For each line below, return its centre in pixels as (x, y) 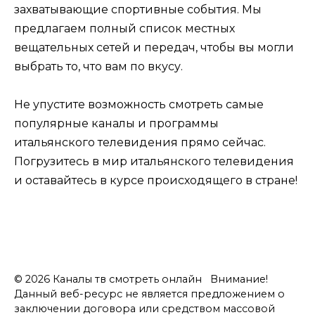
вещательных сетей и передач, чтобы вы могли (154, 47)
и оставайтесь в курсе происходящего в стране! (156, 180)
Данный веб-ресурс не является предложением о (149, 294)
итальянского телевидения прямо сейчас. (140, 142)
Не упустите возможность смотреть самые (139, 104)
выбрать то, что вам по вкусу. (98, 66)
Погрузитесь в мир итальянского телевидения (154, 161)
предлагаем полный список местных (124, 28)
